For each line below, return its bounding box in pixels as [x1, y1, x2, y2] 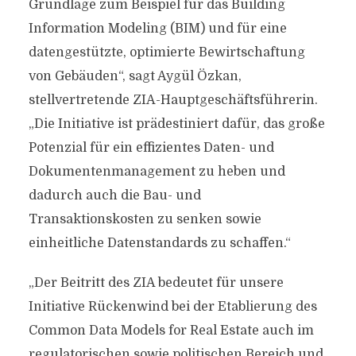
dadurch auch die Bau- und [28, 188, 201, 203]
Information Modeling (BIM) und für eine [28, 21, 287, 36]
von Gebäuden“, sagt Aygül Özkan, [28, 69, 242, 83]
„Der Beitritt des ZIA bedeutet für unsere [28, 276, 284, 290]
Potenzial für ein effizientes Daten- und [28, 141, 274, 155]
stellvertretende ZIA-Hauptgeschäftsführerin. [28, 93, 318, 107]
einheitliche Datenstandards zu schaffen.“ [28, 236, 291, 250]
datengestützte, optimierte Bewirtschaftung [28, 45, 305, 60]
